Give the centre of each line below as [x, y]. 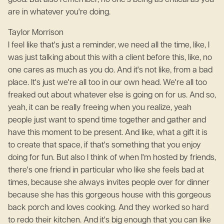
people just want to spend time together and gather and [107, 120]
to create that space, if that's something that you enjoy [104, 145]
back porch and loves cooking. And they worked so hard [108, 208]
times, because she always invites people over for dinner [109, 183]
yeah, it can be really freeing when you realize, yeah [100, 108]
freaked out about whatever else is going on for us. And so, [112, 95]
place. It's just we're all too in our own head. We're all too [107, 83]
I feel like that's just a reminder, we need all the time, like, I [109, 45]
